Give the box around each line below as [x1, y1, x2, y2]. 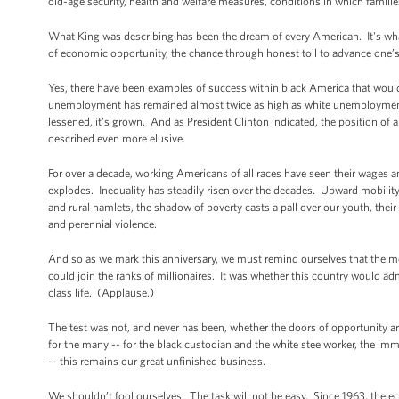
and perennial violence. [48, 217, 159, 231]
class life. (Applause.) [48, 286, 154, 299]
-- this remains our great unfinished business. [48, 354, 268, 368]
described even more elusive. [48, 132, 188, 145]
